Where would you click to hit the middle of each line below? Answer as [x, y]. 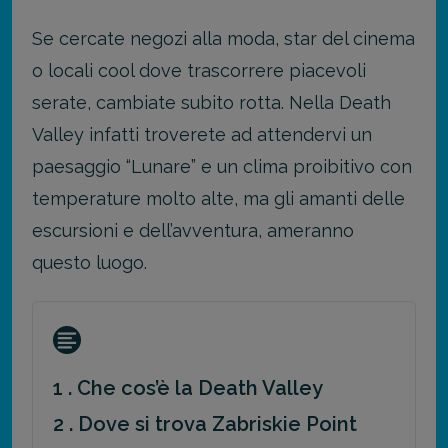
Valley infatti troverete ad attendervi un [202, 134]
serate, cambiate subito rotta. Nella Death [211, 102]
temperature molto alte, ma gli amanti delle [218, 198]
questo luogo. [89, 262]
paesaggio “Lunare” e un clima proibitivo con [222, 166]
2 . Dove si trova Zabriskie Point [205, 424]
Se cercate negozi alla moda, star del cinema [223, 38]
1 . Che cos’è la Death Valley [188, 388]
